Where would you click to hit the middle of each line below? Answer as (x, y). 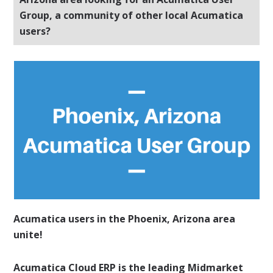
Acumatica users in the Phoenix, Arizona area (125, 219)
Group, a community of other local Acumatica (132, 15)
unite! (28, 235)
